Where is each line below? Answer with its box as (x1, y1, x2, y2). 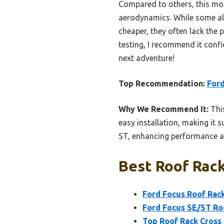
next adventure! (118, 53, 174, 63)
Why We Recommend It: (118, 104, 208, 114)
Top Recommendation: (118, 79, 205, 88)
